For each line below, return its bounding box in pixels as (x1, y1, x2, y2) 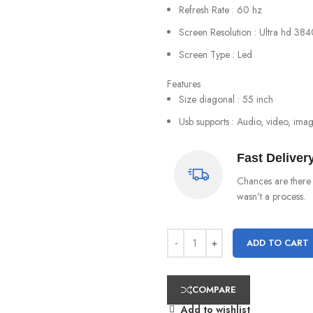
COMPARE (192, 283, 236, 297)
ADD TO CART (247, 236, 309, 250)
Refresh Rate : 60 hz (179, 3, 262, 17)
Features (167, 77, 201, 92)
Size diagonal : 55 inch (179, 92, 273, 107)
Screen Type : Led (179, 48, 252, 62)
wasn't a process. (237, 189, 305, 204)
